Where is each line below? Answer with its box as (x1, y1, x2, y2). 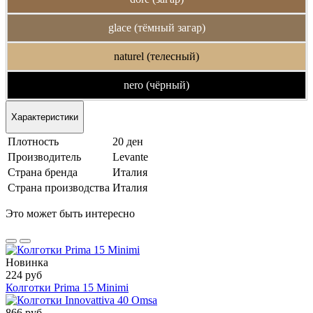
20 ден (112, 136, 143, 148)
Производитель (8, 151, 81, 163)
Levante (112, 151, 148, 163)
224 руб (6, 269, 42, 282)
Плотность (8, 136, 59, 148)
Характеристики (11, 111, 78, 122)
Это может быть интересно (6, 208, 135, 220)
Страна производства (8, 182, 110, 194)
